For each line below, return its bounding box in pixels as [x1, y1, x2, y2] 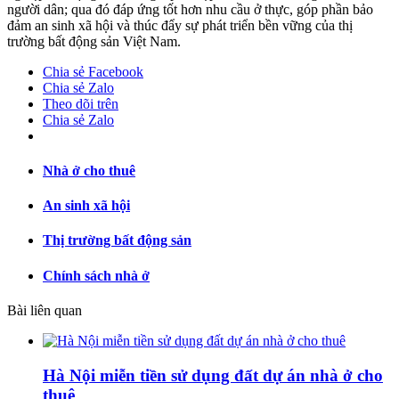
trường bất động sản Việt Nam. [7, 33, 181, 49]
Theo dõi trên [43, 95, 118, 111]
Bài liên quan [7, 302, 82, 318]
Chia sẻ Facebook [43, 63, 143, 79]
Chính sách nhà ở [43, 267, 150, 283]
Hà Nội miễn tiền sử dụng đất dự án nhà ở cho [43, 365, 383, 385]
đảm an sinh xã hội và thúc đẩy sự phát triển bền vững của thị [7, 17, 353, 33]
